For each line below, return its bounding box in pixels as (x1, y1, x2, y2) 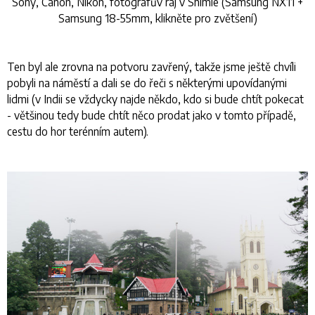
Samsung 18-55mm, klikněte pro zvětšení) (58, 11, 257, 25)
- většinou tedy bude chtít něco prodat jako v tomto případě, (7, 108, 296, 122)
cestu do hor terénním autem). (7, 124, 148, 138)
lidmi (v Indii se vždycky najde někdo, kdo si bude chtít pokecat (7, 91, 304, 105)
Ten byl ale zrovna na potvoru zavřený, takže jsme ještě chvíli (7, 59, 296, 73)
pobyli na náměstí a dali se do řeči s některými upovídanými (7, 75, 287, 89)
